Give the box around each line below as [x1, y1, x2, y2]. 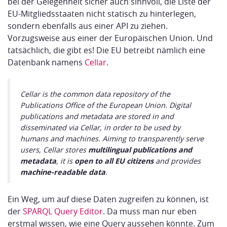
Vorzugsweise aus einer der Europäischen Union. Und [8, 32, 213, 44]
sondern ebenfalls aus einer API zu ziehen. [8, 20, 168, 32]
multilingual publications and [88, 145, 192, 156]
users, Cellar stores [20, 145, 88, 155]
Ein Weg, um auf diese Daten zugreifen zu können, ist [8, 194, 209, 205]
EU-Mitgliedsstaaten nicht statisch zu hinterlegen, [8, 8, 196, 20]
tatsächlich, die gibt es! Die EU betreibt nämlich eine [8, 45, 205, 56]
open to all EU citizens [74, 156, 154, 167]
